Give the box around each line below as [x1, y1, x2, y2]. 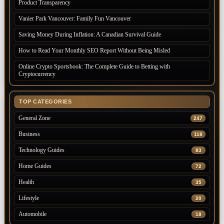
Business [18, 130, 40, 137]
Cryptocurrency [18, 70, 55, 77]
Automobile [18, 210, 46, 217]
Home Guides [18, 162, 51, 169]
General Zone [18, 114, 50, 121]
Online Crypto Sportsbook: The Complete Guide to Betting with [18, 62, 170, 70]
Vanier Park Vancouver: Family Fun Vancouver [18, 14, 132, 22]
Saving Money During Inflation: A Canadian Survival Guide [18, 30, 161, 38]
